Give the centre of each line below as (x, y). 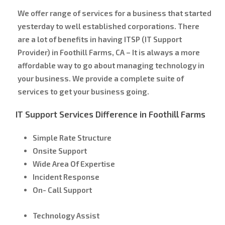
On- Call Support (62, 190)
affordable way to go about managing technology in (111, 65)
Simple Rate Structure (72, 137)
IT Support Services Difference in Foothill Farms (110, 114)
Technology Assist (66, 215)
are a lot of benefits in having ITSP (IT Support (99, 39)
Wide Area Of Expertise (74, 163)
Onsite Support (60, 150)
